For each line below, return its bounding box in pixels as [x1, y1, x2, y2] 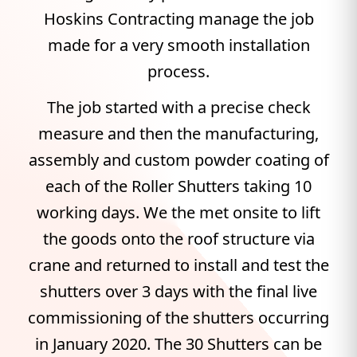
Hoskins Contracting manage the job [43, 8, 314, 29]
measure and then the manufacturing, [38, 123, 319, 144]
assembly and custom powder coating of [28, 149, 329, 171]
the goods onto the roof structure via [42, 228, 315, 249]
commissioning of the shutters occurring [28, 307, 329, 328]
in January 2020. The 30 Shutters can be [35, 333, 322, 355]
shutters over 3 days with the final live [40, 280, 317, 302]
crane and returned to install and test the [28, 254, 329, 276]
